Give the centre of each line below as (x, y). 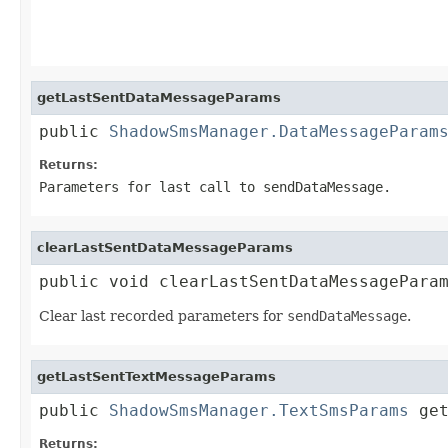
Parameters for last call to (151, 186)
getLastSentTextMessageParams (156, 376)
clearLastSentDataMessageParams (165, 247)
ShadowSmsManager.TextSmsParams (259, 410)
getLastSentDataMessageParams (159, 97)
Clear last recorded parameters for (163, 315)
